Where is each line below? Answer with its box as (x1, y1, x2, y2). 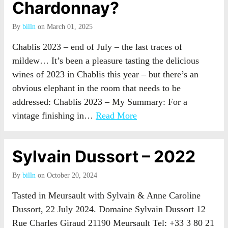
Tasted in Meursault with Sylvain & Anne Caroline (12, 190, 201, 201)
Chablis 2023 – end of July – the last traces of (12, 42, 182, 52)
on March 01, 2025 (36, 23, 93, 31)
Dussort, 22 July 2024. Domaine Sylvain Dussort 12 (12, 204, 206, 214)
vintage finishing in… (12, 110, 96, 121)
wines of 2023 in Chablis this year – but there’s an (12, 69, 198, 79)
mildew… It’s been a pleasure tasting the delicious (12, 55, 199, 66)
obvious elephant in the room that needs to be (12, 83, 181, 93)
